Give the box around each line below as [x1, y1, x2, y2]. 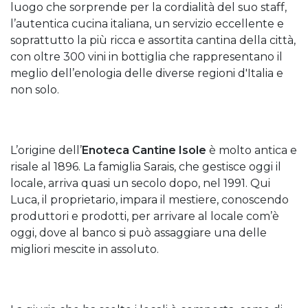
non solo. [10, 83, 59, 96]
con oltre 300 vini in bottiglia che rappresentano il [10, 50, 283, 63]
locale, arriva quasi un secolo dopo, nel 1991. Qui [10, 177, 270, 190]
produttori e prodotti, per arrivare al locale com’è [10, 210, 279, 223]
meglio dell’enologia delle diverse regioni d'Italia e [10, 67, 283, 80]
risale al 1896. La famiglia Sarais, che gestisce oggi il [10, 160, 281, 173]
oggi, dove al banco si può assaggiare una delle [10, 226, 267, 239]
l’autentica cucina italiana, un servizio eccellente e [10, 17, 284, 30]
